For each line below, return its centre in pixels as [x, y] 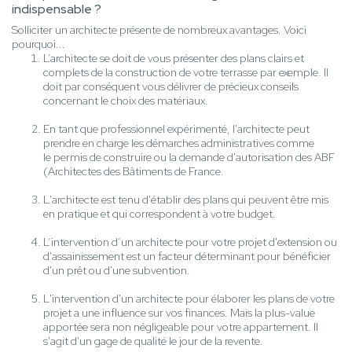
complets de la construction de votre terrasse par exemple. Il [186, 73]
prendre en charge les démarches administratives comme [179, 143]
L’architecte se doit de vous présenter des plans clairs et [174, 59]
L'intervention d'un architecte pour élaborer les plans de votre [189, 299]
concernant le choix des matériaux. [126, 101]
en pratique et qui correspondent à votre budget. [159, 214]
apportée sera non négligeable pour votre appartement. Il [181, 327]
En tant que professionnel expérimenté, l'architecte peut [176, 129]
